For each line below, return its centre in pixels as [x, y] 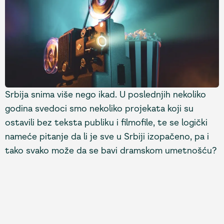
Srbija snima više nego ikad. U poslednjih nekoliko [105, 94]
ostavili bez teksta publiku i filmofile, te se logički [106, 122]
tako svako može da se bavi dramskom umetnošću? [111, 150]
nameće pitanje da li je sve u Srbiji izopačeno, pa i [107, 136]
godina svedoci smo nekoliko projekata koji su [99, 108]
